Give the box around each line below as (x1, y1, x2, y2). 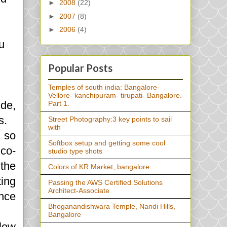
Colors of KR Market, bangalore (48, 163, 149, 171)
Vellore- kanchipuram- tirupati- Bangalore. (48, 91, 182, 100)
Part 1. (48, 99, 69, 108)
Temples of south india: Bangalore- (48, 83, 160, 92)
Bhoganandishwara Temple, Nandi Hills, (48, 202, 175, 211)
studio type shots (48, 147, 102, 156)
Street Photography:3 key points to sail (48, 115, 172, 124)
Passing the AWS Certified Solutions (48, 178, 163, 187)
